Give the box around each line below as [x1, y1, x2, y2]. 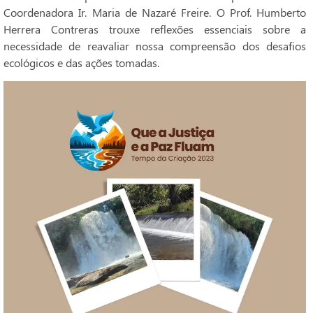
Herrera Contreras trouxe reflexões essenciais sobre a [3, 21, 306, 36]
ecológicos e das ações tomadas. [3, 54, 159, 70]
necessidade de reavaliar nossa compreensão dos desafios [3, 38, 306, 53]
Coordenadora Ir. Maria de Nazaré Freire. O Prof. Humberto [3, 4, 306, 20]
